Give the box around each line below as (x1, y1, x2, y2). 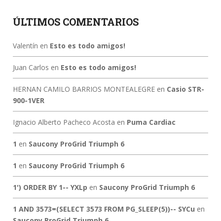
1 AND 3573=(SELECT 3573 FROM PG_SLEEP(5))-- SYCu (12, 204, 195, 214)
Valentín (12, 40, 38, 50)
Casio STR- (166, 84, 204, 94)
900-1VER (12, 95, 44, 105)
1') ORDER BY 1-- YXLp (12, 182, 87, 192)
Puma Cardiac (126, 117, 176, 127)
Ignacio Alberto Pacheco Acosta (12, 117, 115, 127)
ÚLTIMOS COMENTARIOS (12, 15, 139, 28)
